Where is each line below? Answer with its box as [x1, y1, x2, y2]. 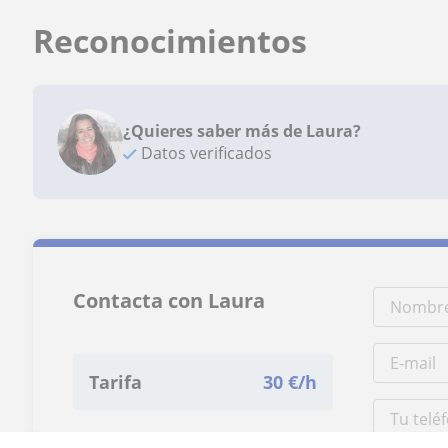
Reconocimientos [33, 19, 308, 62]
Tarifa [89, 370, 143, 394]
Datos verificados [137, 142, 273, 164]
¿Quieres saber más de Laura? [123, 120, 362, 142]
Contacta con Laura [73, 287, 266, 314]
